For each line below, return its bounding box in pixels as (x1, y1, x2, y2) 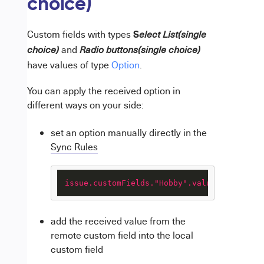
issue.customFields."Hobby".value (64, 179, 216, 187)
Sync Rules (50, 140, 98, 153)
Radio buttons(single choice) (77, 46, 200, 55)
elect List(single (138, 31, 206, 40)
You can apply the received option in (27, 84, 180, 97)
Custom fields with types (27, 28, 133, 41)
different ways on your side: (27, 98, 144, 111)
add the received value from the (50, 214, 186, 227)
